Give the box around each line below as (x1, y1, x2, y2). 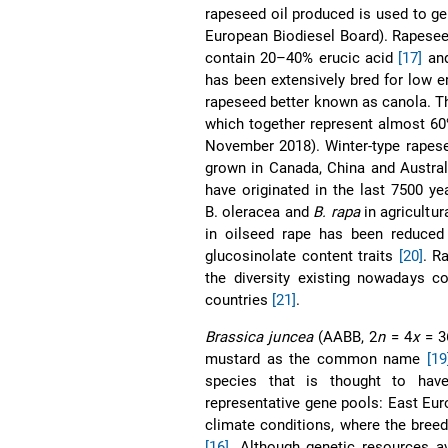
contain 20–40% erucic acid (205, 48, 399, 67)
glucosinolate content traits (205, 246, 399, 265)
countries (205, 290, 273, 309)
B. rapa (313, 202, 360, 221)
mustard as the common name (205, 349, 427, 368)
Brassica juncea (205, 327, 313, 346)
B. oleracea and (205, 202, 314, 221)
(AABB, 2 (312, 327, 378, 346)
